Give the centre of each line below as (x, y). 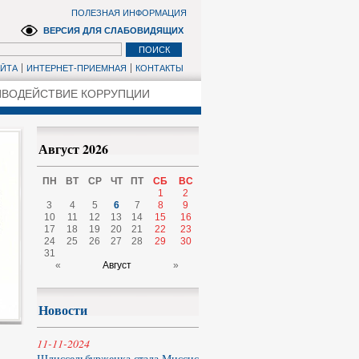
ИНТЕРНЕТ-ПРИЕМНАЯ (77, 68)
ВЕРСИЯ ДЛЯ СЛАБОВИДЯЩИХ (113, 30)
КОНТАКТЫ (159, 68)
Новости (63, 310)
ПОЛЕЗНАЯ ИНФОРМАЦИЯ (129, 13)
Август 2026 (73, 149)
